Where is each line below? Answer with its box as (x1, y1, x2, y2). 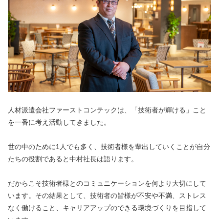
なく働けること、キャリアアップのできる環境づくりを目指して (8, 203, 206, 212)
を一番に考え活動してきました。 (8, 118, 110, 126)
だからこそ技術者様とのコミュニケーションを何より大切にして (8, 179, 206, 187)
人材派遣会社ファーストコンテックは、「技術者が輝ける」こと (8, 106, 206, 114)
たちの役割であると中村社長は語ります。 (8, 154, 138, 163)
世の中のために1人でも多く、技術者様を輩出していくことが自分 (8, 142, 210, 151)
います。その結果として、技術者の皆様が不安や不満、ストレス (8, 191, 206, 199)
